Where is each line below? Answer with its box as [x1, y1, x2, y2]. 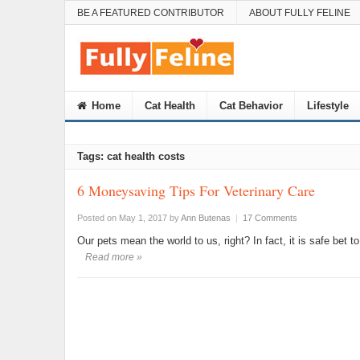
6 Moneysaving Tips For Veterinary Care [76, 181, 315, 200]
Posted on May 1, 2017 [76, 213, 167, 223]
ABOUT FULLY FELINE [248, 7, 350, 18]
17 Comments [242, 213, 297, 223]
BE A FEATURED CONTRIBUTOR [76, 7, 224, 18]
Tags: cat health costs [76, 150, 185, 162]
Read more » [84, 252, 142, 263]
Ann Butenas [180, 213, 231, 223]
